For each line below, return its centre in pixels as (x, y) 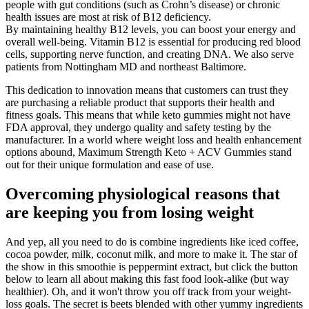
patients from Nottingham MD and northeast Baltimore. (126, 67)
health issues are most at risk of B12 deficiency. (108, 17)
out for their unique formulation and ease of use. (110, 165)
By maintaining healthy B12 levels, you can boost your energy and (151, 30)
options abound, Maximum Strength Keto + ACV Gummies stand (149, 152)
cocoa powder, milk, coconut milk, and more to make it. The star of (151, 254)
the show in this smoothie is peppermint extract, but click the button (152, 266)
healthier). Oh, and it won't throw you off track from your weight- (148, 291)
